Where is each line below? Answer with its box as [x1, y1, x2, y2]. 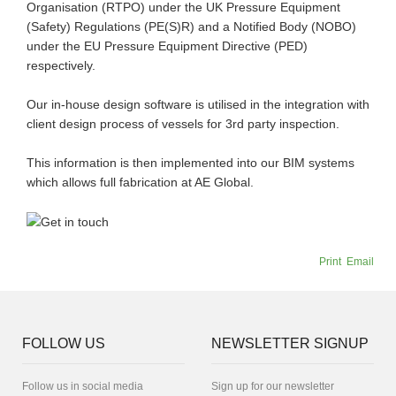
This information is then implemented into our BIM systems [27, 156, 354, 170]
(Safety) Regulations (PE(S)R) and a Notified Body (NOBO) [27, 19, 356, 34]
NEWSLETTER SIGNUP [211, 336, 369, 352]
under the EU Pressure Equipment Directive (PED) [27, 39, 308, 53]
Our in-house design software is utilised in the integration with [27, 97, 369, 111]
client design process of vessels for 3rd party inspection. [27, 117, 339, 131]
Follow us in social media [22, 380, 143, 393]
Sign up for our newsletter [211, 380, 334, 393]
